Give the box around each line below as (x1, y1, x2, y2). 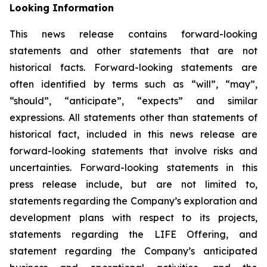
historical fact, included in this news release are (10, 128, 257, 140)
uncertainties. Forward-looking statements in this (10, 162, 257, 173)
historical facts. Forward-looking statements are (10, 61, 257, 73)
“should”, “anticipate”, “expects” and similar (10, 95, 257, 107)
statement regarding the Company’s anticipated (10, 245, 257, 257)
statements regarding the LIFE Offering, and (10, 228, 257, 240)
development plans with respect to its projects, (10, 212, 257, 223)
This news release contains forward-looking (10, 28, 257, 40)
